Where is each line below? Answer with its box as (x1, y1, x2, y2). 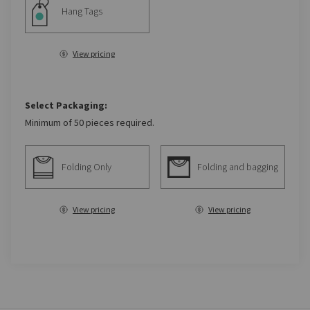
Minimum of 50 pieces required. (25, 116, 154, 129)
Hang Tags (62, 5, 102, 17)
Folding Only (62, 161, 111, 173)
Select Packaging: (25, 99, 107, 111)
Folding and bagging (197, 161, 278, 173)
